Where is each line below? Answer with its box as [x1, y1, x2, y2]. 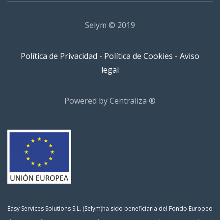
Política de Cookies [104, 50, 173, 61]
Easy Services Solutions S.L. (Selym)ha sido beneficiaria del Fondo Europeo [7, 204, 213, 213]
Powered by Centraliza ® [64, 95, 156, 106]
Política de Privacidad [21, 50, 97, 61]
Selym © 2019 [85, 19, 135, 30]
